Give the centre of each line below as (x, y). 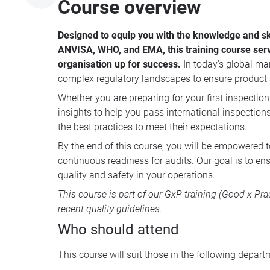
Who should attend (118, 229)
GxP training (190, 194)
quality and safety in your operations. (137, 175)
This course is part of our (111, 194)
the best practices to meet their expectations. (152, 127)
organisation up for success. (119, 64)
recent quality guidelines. (110, 209)
